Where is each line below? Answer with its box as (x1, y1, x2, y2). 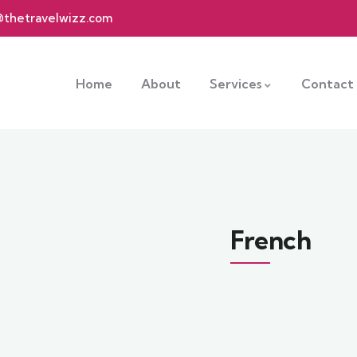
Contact (301, 76, 355, 92)
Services (210, 76, 262, 92)
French (230, 224, 312, 256)
